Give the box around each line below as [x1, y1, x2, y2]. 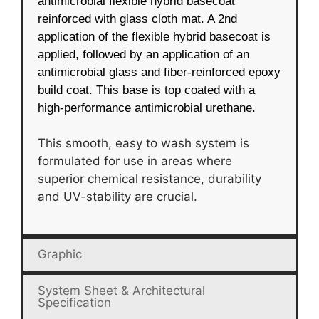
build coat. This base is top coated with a [38, 83, 255, 97]
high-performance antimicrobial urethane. [38, 100, 256, 115]
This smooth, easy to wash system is [38, 136, 249, 151]
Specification [38, 295, 111, 310]
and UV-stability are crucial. [38, 189, 197, 204]
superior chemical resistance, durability [38, 172, 261, 187]
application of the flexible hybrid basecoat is [38, 29, 271, 43]
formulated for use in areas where [38, 154, 232, 169]
